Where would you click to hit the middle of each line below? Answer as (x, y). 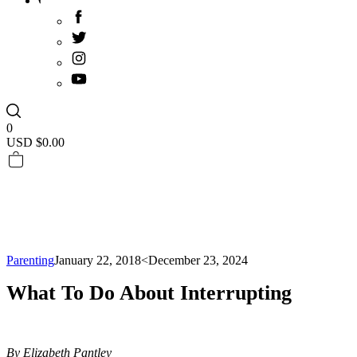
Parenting (30, 260)
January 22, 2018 (98, 260)
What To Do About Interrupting (149, 293)
